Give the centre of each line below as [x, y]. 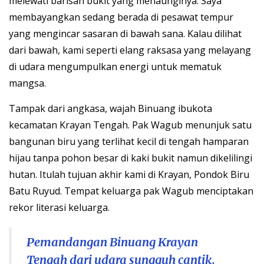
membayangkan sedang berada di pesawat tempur [121, 17]
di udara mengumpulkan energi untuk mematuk [115, 67]
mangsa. [27, 83]
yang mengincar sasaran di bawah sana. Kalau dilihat [125, 34]
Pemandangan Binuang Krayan [112, 242]
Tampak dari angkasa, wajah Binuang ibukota [110, 109]
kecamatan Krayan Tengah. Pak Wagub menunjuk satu [130, 125]
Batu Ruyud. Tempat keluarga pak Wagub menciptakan [131, 191]
